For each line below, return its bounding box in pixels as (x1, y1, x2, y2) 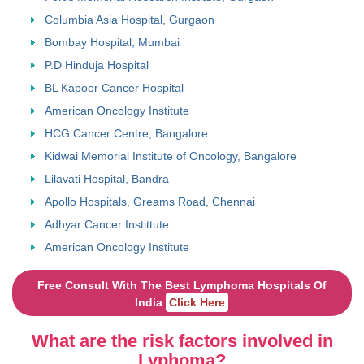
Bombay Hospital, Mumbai (45, 36, 180, 50)
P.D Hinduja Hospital (45, 58, 149, 72)
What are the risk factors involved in (31, 330, 333, 351)
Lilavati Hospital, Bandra (45, 172, 169, 186)
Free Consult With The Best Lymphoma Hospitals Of (37, 279, 327, 292)
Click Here (169, 296, 225, 310)
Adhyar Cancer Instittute (45, 218, 169, 232)
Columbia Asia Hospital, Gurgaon (45, 13, 214, 27)
